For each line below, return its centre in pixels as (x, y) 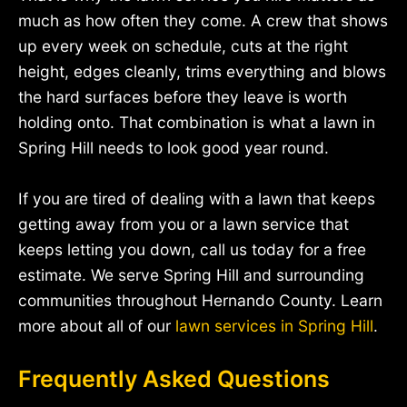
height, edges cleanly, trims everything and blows (202, 72)
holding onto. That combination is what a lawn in (197, 123)
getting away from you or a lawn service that (184, 224)
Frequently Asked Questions (174, 378)
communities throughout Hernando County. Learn (200, 301)
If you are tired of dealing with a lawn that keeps (197, 199)
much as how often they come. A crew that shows (203, 21)
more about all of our (97, 326)
